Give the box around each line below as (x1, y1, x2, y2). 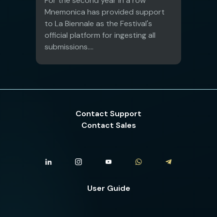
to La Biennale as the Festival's (45, 18, 152, 29)
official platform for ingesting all (45, 30, 155, 40)
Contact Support (76, 108, 141, 119)
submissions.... (45, 41, 93, 52)
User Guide (87, 183, 130, 193)
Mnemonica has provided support (45, 6, 165, 17)
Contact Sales (81, 120, 136, 130)
